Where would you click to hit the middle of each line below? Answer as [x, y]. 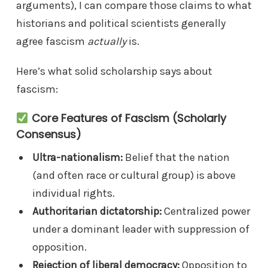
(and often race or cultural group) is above [134, 175]
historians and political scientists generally [121, 23]
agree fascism [52, 41]
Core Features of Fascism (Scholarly [129, 118]
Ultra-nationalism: [77, 157]
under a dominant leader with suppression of [141, 229]
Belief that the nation [176, 157]
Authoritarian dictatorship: [97, 211]
